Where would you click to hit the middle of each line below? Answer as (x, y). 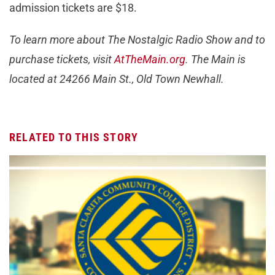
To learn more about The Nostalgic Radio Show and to (137, 39)
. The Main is (215, 59)
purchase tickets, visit (62, 59)
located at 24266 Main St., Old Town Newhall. (118, 79)
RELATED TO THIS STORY (74, 137)
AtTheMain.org (150, 59)
